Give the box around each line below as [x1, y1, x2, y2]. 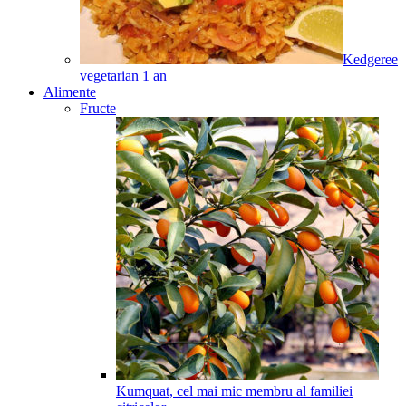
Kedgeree [343, 51, 398, 67]
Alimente [43, 83, 96, 100]
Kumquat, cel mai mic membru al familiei [116, 382, 353, 399]
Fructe [80, 100, 116, 116]
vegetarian [80, 67, 139, 83]
